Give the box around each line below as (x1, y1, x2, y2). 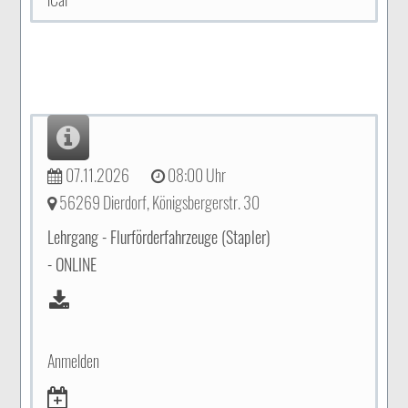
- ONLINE (47, 252, 97, 276)
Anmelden (47, 349, 100, 372)
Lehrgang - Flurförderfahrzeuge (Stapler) (47, 225, 271, 249)
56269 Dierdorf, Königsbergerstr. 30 (56, 190, 260, 214)
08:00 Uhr (165, 163, 227, 187)
